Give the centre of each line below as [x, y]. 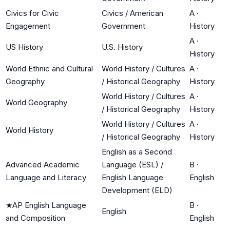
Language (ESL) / [132, 164]
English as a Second [137, 151]
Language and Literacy [46, 177]
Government [123, 26]
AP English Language [49, 205]
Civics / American [132, 13]
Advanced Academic [43, 164]
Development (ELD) [137, 190]
